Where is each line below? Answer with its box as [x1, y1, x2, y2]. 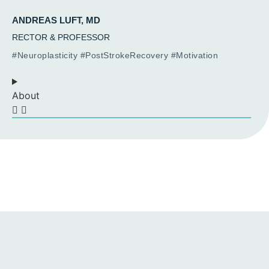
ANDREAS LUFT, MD [12, 15, 100, 26]
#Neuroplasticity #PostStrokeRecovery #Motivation [12, 50, 218, 61]
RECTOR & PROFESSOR [12, 32, 110, 43]
